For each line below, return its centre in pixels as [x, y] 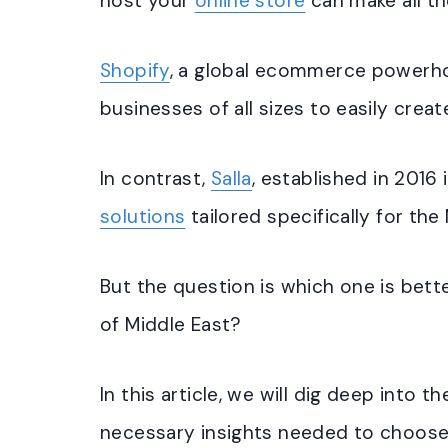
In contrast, [155, 178]
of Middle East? [171, 324]
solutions [143, 216]
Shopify [135, 70]
